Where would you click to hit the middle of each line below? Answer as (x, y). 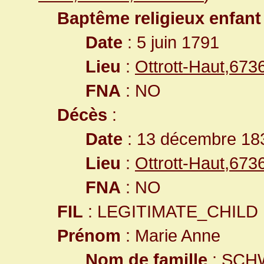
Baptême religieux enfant (159, 18)
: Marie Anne (171, 235)
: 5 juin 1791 (171, 42)
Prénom (89, 235)
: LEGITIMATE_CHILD (171, 211)
